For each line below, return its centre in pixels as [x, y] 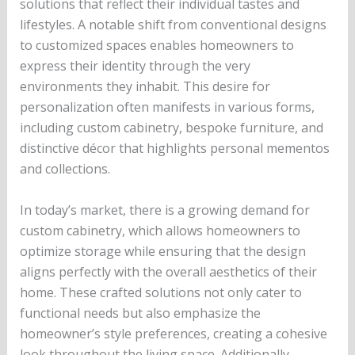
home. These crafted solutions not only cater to [160, 292]
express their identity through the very [135, 66]
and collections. [65, 169]
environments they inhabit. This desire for [145, 87]
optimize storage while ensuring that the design [162, 251]
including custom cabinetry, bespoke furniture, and [171, 128]
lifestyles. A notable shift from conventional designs [173, 25]
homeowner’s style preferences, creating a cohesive [173, 333]
